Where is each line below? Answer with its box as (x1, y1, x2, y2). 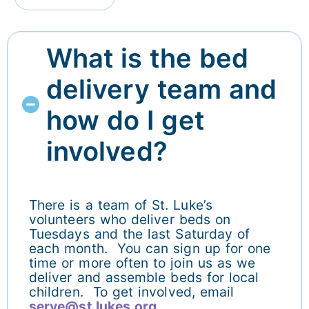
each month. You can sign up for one (29, 239, 271, 257)
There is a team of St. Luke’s (29, 196, 212, 213)
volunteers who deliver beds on (29, 210, 231, 228)
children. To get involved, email (29, 283, 235, 300)
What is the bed (46, 41, 248, 74)
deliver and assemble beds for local (29, 268, 259, 286)
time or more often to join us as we (29, 254, 256, 271)
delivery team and (46, 72, 277, 105)
